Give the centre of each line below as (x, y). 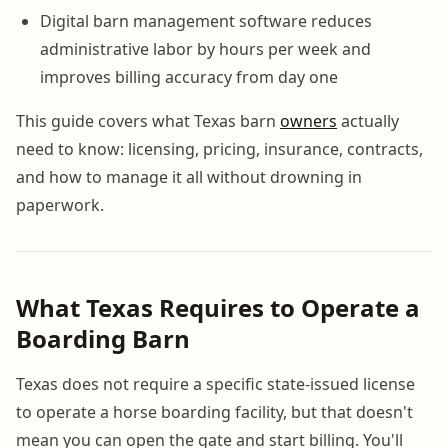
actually (368, 120)
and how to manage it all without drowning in (189, 176)
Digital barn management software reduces (206, 20)
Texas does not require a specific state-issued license (215, 383)
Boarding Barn (103, 338)
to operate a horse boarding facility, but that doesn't (214, 411)
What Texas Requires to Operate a (218, 307)
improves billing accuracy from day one (189, 76)
